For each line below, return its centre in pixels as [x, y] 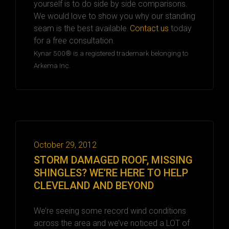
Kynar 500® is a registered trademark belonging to [111, 53]
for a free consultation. [74, 40]
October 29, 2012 [65, 145]
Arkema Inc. [52, 65]
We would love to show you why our [99, 16]
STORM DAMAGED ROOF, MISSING [113, 160]
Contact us [149, 28]
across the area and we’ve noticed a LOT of [112, 223]
